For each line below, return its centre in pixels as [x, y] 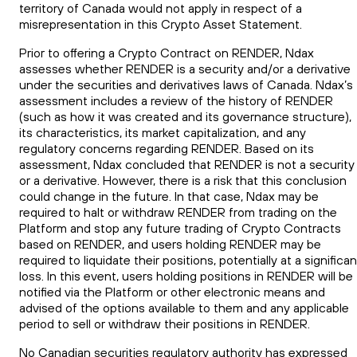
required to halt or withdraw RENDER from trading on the [178, 212]
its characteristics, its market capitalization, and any [163, 132]
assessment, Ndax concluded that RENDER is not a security [187, 164]
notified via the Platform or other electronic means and [172, 291]
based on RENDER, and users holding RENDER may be [170, 243]
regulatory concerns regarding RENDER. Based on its [167, 148]
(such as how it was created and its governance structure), [185, 116]
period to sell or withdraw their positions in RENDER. [165, 323]
